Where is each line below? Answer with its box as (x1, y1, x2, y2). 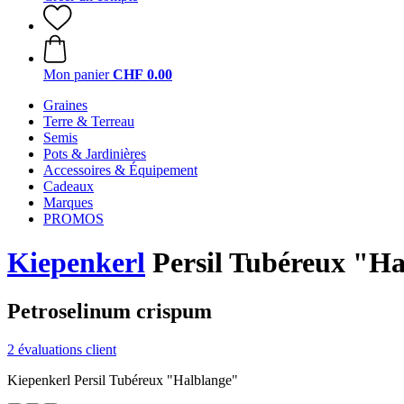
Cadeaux (43, 179, 94, 194)
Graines (43, 97, 87, 113)
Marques (43, 195, 93, 210)
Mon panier (43, 67, 109, 82)
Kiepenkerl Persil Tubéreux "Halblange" (7, 372, 238, 388)
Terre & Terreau (43, 114, 134, 129)
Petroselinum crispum (7, 298, 212, 323)
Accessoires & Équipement (43, 162, 197, 178)
